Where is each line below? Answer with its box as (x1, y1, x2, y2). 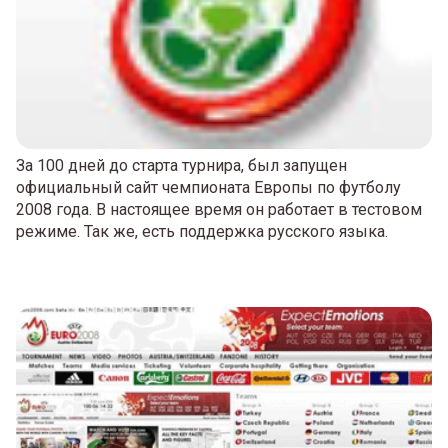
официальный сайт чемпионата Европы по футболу (16, 178, 401, 197)
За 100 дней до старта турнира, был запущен (16, 156, 347, 175)
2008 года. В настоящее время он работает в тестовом (16, 200, 422, 219)
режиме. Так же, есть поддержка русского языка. (16, 222, 388, 241)
